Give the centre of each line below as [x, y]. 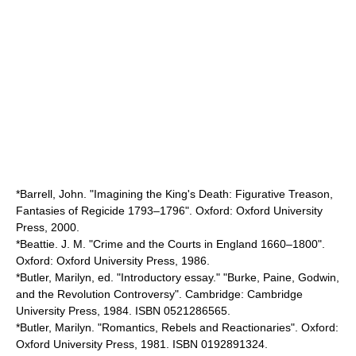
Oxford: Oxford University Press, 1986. [113, 261]
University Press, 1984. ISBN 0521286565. [123, 311]
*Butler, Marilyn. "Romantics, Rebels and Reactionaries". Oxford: [177, 327]
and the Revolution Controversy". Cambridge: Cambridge [159, 294]
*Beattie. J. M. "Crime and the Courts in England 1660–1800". [170, 244]
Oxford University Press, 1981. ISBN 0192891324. [142, 344]
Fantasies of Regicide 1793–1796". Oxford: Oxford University [169, 211]
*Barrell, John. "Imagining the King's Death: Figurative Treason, [174, 194]
